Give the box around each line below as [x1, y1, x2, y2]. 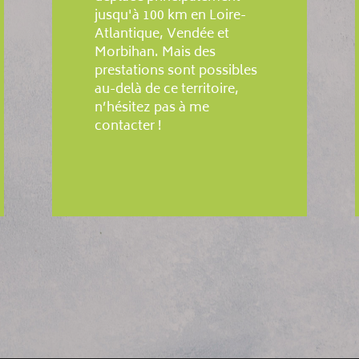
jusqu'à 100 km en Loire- [95, 5, 247, 28]
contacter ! [95, 115, 163, 139]
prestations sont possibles [95, 60, 258, 83]
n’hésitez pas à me [95, 97, 210, 120]
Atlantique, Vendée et [95, 23, 230, 46]
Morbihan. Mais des [95, 42, 216, 65]
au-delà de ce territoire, [95, 79, 240, 102]
